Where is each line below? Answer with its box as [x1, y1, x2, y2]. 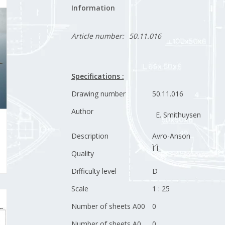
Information [71, 3, 115, 13]
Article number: [71, 31, 124, 41]
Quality [71, 149, 94, 158]
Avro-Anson [152, 131, 190, 141]
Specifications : [71, 71, 124, 81]
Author [71, 106, 93, 116]
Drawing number [71, 89, 126, 98]
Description [71, 131, 108, 141]
